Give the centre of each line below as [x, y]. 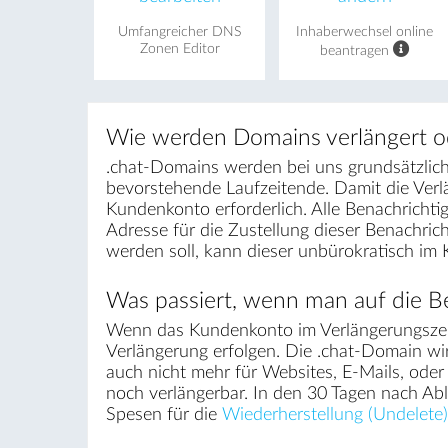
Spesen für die [163, 415]
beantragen [356, 50]
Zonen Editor [179, 48]
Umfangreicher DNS [180, 31]
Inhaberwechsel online [365, 31]
